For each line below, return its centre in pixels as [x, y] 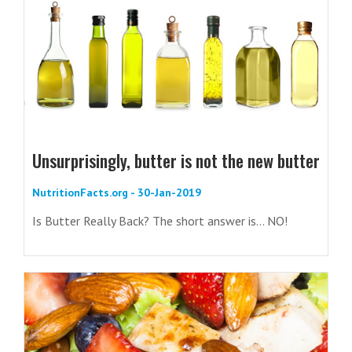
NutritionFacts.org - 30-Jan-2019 [117, 193]
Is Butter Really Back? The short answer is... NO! [160, 221]
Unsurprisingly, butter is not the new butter [176, 161]
